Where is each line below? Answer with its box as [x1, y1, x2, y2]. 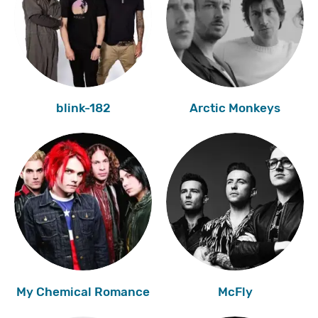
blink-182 [55, 101, 111, 116]
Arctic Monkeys [190, 101, 280, 116]
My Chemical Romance [16, 284, 150, 299]
